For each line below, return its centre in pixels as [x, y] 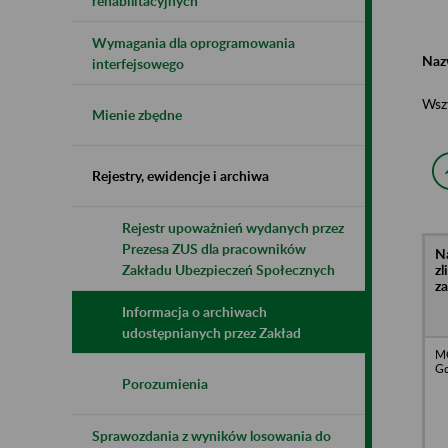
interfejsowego [138, 63]
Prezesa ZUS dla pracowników [214, 248]
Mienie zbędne [137, 114]
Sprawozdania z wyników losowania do [211, 435]
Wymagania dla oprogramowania [193, 42]
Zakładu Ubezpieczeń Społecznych [228, 269]
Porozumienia [165, 383]
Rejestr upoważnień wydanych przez [233, 227]
